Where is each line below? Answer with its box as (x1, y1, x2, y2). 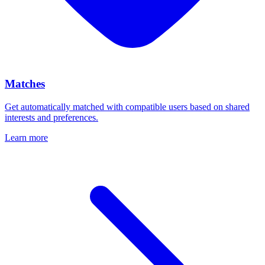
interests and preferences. (5, 112, 98, 122)
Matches (5, 77, 45, 91)
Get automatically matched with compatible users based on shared (5, 101, 250, 112)
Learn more (5, 132, 48, 143)
